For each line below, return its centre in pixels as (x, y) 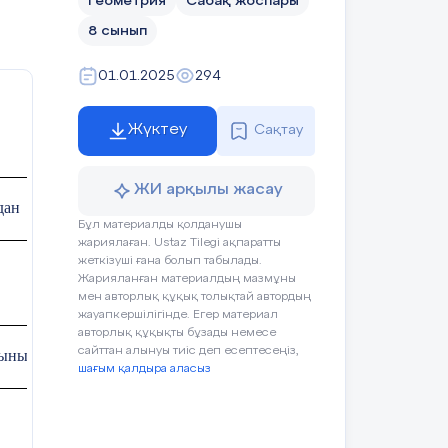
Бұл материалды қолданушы (160, 224)
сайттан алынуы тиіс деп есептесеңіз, (188, 350)
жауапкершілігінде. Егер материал (178, 314)
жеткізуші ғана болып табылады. (170, 260)
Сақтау (278, 130)
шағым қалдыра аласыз (144, 368)
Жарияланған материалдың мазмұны (187, 278)
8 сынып (117, 30)
